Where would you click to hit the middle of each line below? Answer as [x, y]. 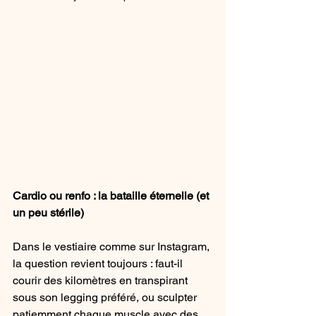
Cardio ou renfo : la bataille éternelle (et [112, 196]
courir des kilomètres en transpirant [102, 281]
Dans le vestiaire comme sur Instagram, [113, 247]
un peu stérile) [48, 213]
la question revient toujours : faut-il [99, 264]
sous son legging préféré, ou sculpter [106, 298]
